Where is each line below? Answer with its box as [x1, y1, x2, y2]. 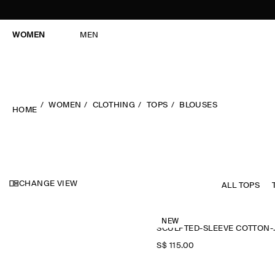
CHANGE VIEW [19, 180, 78, 188]
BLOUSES [179, 101, 218, 109]
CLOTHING [93, 101, 136, 109]
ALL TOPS [222, 182, 260, 190]
